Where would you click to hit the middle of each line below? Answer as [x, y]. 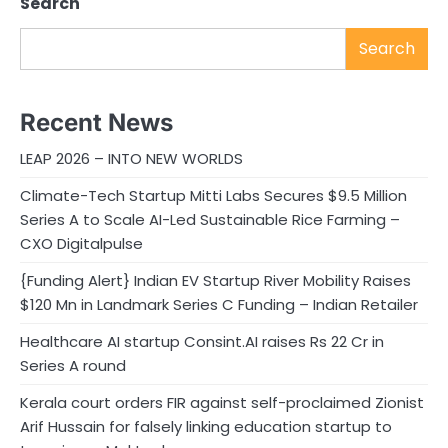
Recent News [96, 123]
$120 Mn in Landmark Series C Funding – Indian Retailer [219, 305]
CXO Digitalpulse [81, 244]
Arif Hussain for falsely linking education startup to [206, 427]
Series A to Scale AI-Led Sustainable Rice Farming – [210, 220]
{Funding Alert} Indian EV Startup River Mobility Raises [215, 281]
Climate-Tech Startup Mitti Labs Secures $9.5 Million [213, 196]
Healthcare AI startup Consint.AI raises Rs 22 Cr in [202, 342]
